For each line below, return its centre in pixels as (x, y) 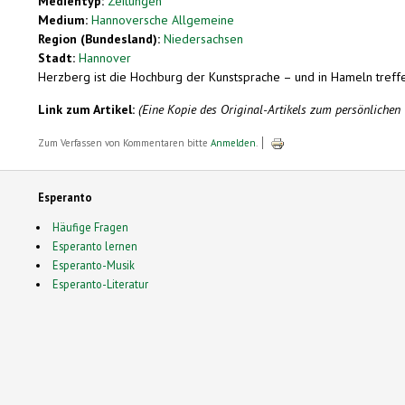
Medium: (65, 19)
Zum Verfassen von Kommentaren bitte (124, 142)
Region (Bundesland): (101, 38)
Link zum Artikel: (88, 109)
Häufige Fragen (90, 226)
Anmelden (233, 142)
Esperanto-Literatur (100, 283)
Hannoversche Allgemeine (163, 19)
